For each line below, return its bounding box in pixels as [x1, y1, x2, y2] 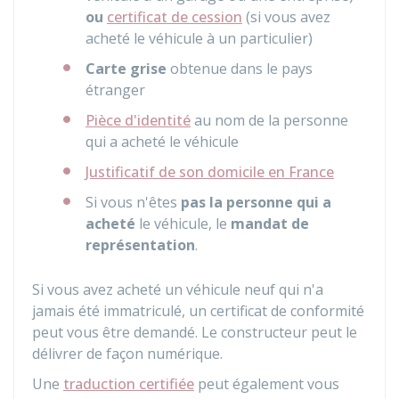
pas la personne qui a [181, 192, 331, 212]
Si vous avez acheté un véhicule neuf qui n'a [32, 280, 323, 299]
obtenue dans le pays [167, 59, 313, 78]
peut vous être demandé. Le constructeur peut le [32, 322, 357, 342]
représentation [85, 235, 195, 255]
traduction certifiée [63, 374, 194, 394]
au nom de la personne [191, 110, 348, 130]
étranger [85, 80, 145, 100]
